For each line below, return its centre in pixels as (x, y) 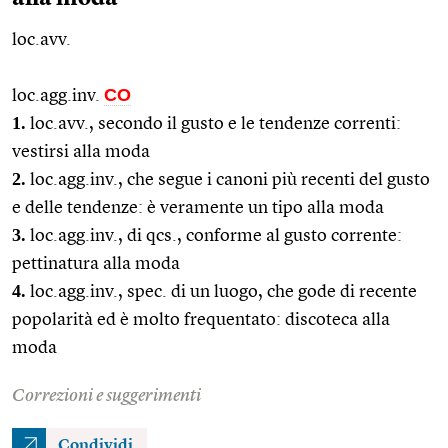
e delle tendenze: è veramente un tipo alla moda (198, 207)
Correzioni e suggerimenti (106, 395)
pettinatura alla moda (96, 263)
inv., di (118, 235)
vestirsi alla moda (81, 151)
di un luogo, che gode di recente (292, 291)
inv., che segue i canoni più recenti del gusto (260, 179)
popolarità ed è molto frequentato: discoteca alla (201, 319)
